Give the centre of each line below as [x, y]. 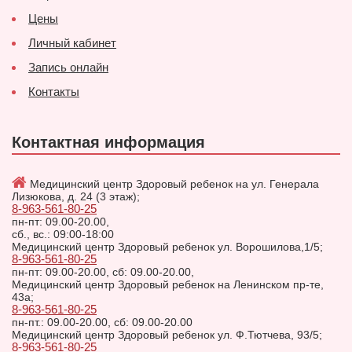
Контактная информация [108, 143]
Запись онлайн [68, 68]
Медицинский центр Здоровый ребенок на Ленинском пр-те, [168, 285]
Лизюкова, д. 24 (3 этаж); [76, 197]
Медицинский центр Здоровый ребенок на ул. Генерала [173, 184]
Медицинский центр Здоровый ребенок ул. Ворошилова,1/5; [167, 247]
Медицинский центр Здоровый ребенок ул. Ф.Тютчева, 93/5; [167, 335]
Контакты [54, 92]
